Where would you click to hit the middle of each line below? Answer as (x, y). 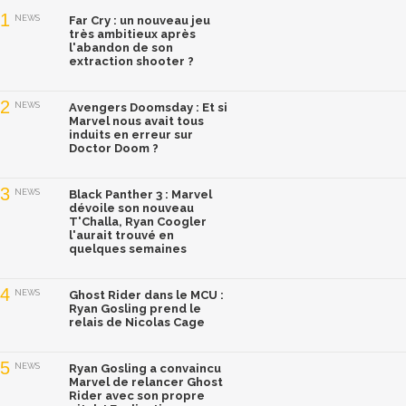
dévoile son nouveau (131, 208)
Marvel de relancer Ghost (146, 382)
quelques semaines (128, 249)
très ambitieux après (132, 34)
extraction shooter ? (131, 62)
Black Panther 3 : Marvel (140, 195)
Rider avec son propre (137, 396)
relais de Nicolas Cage (137, 323)
